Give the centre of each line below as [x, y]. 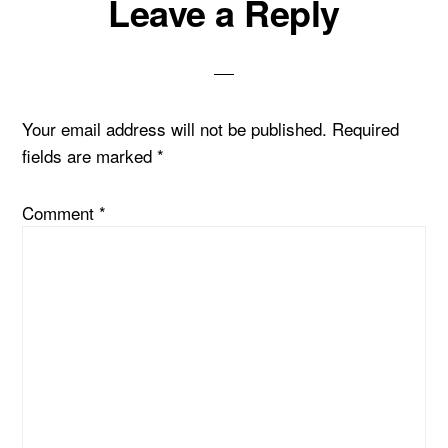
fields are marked [90, 156]
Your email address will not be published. [175, 129]
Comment [61, 213]
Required [366, 129]
